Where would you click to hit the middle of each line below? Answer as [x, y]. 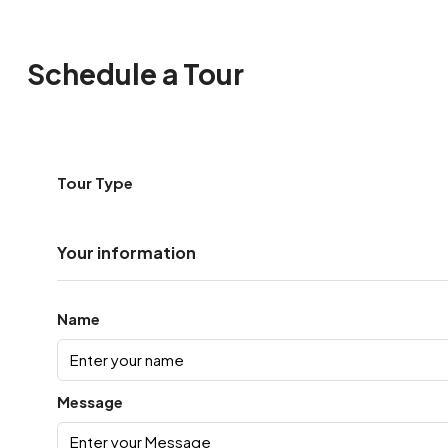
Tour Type [94, 182]
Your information [126, 252]
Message [89, 401]
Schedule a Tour [135, 74]
